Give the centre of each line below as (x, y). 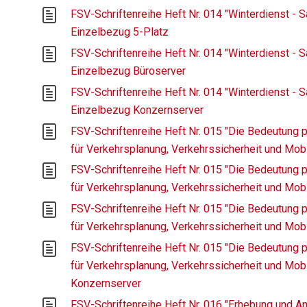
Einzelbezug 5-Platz (120, 32)
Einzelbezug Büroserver (128, 71)
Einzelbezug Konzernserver (137, 110)
